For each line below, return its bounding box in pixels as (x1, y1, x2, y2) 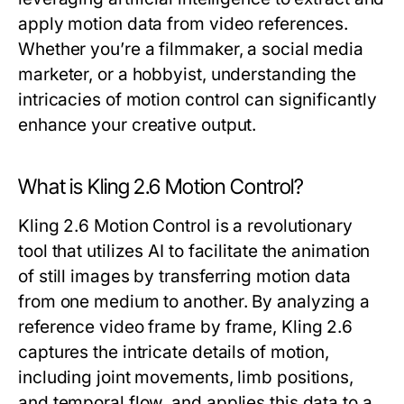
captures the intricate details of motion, (18, 342, 330, 363)
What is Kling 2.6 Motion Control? (18, 174, 305, 199)
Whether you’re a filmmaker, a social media (18, 39, 364, 60)
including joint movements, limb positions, (18, 367, 354, 388)
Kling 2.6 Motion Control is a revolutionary (18, 216, 353, 236)
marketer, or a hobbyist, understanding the (18, 64, 357, 85)
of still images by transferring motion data (18, 266, 351, 287)
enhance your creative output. (18, 115, 257, 135)
